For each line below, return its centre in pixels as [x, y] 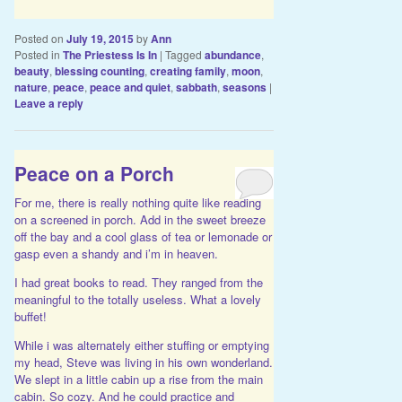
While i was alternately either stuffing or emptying [141, 345]
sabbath [196, 87]
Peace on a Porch [94, 173]
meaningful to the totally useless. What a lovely [137, 299]
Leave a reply [48, 103]
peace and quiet [130, 87]
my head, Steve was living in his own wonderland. [143, 362]
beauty [31, 70]
